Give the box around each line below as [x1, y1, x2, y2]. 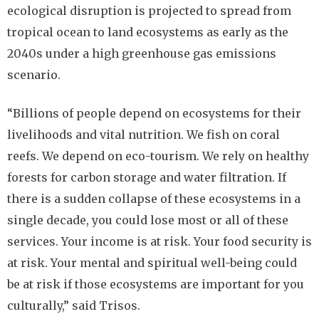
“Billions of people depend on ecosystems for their [7, 106, 301, 120]
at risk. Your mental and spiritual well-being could [7, 256, 297, 270]
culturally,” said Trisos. [7, 298, 140, 313]
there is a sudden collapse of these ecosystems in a [7, 192, 300, 206]
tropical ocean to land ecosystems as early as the [7, 25, 288, 39]
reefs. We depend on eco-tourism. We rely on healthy [7, 149, 309, 163]
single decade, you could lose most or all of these [7, 213, 288, 227]
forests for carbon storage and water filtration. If [7, 170, 286, 184]
